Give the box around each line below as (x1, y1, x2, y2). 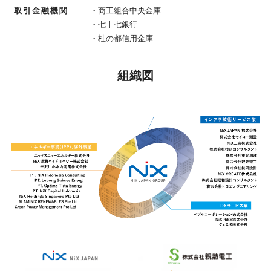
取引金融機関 (13, 5, 68, 15)
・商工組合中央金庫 (90, 5, 161, 15)
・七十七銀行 (90, 19, 137, 29)
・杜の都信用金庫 (90, 33, 153, 43)
